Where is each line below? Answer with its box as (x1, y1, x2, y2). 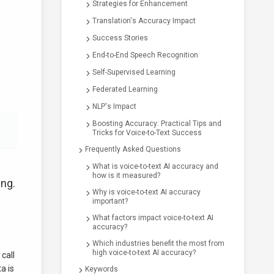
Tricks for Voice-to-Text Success (92, 128, 202, 137)
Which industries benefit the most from (92, 239, 224, 248)
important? (92, 197, 128, 206)
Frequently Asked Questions (85, 145, 181, 154)
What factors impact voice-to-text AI (92, 213, 213, 222)
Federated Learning (92, 85, 158, 94)
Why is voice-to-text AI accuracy (92, 188, 201, 196)
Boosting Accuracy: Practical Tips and (92, 119, 221, 128)
